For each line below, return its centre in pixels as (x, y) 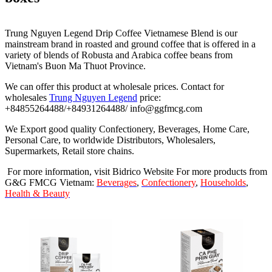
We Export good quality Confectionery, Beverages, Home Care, (127, 129)
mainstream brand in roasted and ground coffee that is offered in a (130, 44)
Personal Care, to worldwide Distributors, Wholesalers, (110, 140)
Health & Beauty (37, 194)
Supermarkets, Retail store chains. (70, 151)
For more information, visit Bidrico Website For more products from (136, 172)
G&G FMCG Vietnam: (51, 183)
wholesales (27, 98)
